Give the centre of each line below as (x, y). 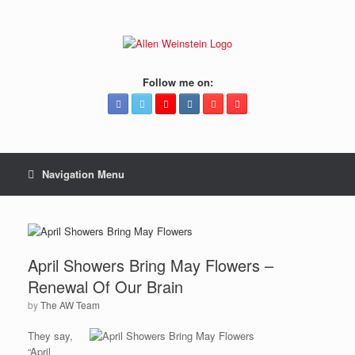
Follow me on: (177, 82)
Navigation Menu (83, 174)
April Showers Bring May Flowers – (151, 265)
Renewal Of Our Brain (105, 286)
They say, (50, 336)
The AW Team (70, 305)
